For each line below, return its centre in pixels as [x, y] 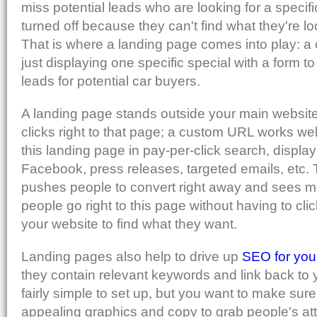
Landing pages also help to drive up [132, 256]
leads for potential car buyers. [111, 81]
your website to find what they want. [129, 224]
